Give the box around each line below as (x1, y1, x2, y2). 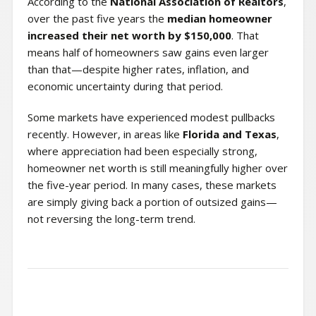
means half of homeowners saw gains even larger (27, 45, 269, 60)
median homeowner (166, 11, 272, 26)
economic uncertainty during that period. (27, 79, 223, 94)
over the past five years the (27, 11, 167, 26)
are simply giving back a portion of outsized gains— (27, 195, 277, 209)
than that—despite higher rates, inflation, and (27, 62, 249, 77)
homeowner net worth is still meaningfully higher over (27, 161, 288, 176)
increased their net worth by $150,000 (27, 28, 231, 43)
